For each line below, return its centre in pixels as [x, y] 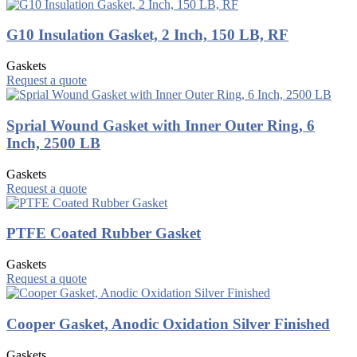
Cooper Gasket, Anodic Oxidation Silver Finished [168, 324]
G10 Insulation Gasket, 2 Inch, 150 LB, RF [147, 35]
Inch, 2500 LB [53, 143]
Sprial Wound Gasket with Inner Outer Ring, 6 [161, 125]
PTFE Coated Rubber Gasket [104, 233]
